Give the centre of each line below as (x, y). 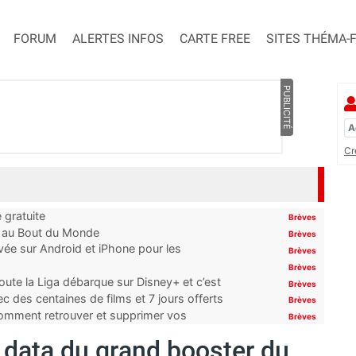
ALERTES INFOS (118, 39)
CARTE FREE (215, 39)
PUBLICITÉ (286, 108)
